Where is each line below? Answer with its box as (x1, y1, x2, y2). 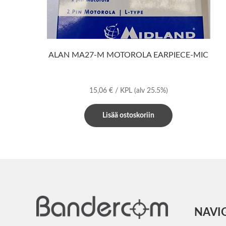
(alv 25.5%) (134, 87, 168, 95)
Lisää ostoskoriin (102, 112, 155, 120)
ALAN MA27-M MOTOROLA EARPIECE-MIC (48, 50, 209, 59)
